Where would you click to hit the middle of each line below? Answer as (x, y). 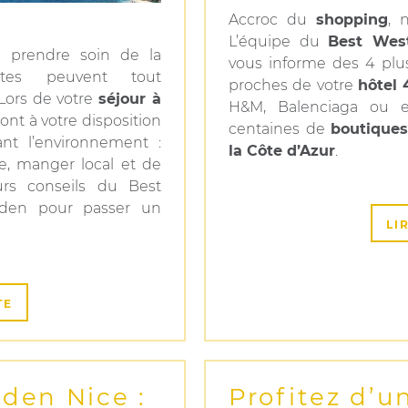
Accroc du (272, 20)
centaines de (280, 129)
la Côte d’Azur (282, 151)
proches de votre (293, 85)
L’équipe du (279, 41)
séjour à (130, 99)
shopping (352, 20)
